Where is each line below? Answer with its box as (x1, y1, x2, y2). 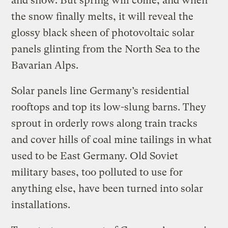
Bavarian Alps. (11, 59, 79, 71)
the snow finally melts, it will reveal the (11, 10, 194, 22)
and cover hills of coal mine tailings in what (11, 133, 212, 146)
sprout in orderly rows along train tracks (11, 117, 198, 129)
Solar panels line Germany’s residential (11, 84, 190, 97)
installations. (11, 198, 71, 211)
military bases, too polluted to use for (11, 166, 183, 178)
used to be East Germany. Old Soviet (11, 150, 179, 162)
